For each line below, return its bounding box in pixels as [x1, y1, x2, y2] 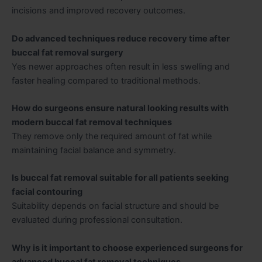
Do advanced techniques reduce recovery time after [12, 33, 230, 44]
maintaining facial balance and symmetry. [12, 145, 176, 156]
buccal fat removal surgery [12, 47, 123, 58]
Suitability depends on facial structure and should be [12, 201, 219, 212]
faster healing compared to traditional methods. [12, 75, 201, 86]
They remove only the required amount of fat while [12, 131, 212, 142]
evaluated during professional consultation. [12, 215, 182, 226]
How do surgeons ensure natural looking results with [12, 103, 229, 113]
